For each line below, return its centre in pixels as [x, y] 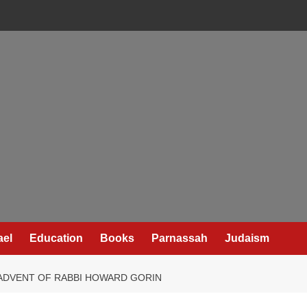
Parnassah [179, 238]
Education [56, 238]
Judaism [247, 238]
